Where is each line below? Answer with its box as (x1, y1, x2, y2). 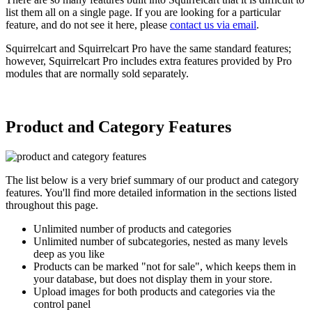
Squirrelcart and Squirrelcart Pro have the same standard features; (6, 42, 291, 54)
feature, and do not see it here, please (6, 18, 170, 31)
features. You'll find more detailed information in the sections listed (6, 186, 297, 198)
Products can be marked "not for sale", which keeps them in (33, 260, 296, 272)
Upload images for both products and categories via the (33, 285, 275, 297)
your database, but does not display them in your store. (33, 272, 272, 285)
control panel (33, 297, 91, 310)
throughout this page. (6, 198, 98, 211)
